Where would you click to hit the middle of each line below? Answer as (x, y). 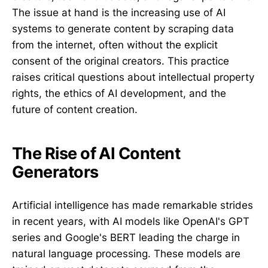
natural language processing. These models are (126, 253)
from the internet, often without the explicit (115, 45)
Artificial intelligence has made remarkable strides (133, 205)
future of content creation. (75, 109)
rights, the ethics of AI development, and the (119, 93)
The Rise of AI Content (96, 153)
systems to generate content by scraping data (123, 29)
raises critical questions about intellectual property (133, 77)
